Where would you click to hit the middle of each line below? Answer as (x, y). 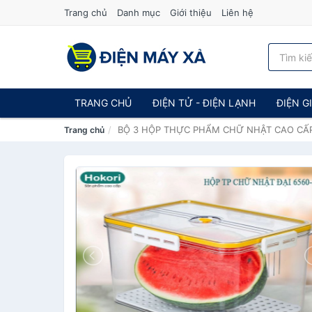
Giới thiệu (191, 13)
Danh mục (139, 13)
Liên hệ (237, 13)
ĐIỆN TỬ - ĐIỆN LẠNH (204, 103)
